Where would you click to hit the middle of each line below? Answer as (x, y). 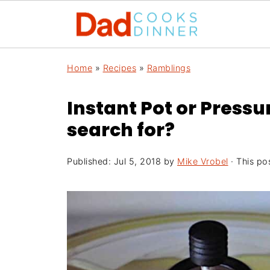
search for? (121, 130)
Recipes (119, 68)
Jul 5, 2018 (137, 161)
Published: (90, 161)
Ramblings (168, 68)
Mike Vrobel (203, 161)
